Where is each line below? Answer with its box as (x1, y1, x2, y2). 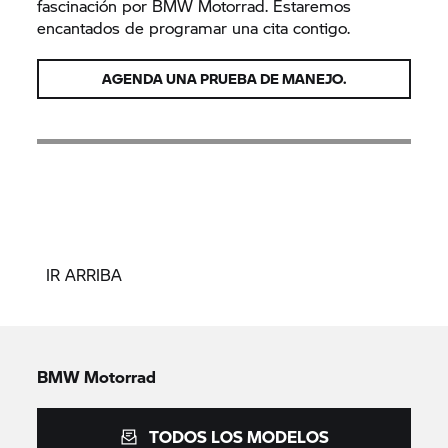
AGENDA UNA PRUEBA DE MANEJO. (101, 67, 347, 89)
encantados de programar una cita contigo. (37, 15, 351, 39)
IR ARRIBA (46, 262, 122, 286)
